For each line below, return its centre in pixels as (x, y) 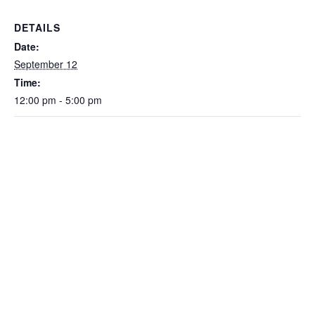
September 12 (46, 64)
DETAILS (37, 27)
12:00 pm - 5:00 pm (58, 100)
